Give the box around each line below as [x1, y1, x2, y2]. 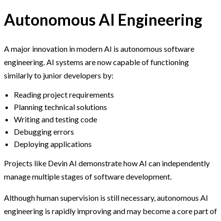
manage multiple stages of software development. [4, 172, 172, 182]
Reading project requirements [14, 90, 114, 100]
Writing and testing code [14, 114, 97, 124]
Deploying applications [14, 139, 92, 149]
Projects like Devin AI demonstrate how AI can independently [4, 158, 210, 168]
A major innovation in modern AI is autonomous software [4, 44, 194, 54]
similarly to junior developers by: [4, 71, 113, 80]
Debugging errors [14, 127, 74, 137]
